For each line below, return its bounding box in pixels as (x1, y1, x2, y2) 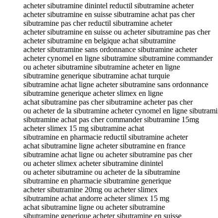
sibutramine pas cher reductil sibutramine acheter (23, 18, 172, 27)
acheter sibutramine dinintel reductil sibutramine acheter (23, 1, 194, 10)
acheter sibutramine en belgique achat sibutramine (23, 36, 176, 45)
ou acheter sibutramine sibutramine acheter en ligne (23, 62, 180, 71)
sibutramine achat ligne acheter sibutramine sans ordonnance (23, 80, 208, 89)
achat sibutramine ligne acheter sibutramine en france (23, 141, 185, 150)
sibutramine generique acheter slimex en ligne (23, 89, 163, 97)
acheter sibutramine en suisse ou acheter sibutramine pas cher (23, 27, 210, 36)
